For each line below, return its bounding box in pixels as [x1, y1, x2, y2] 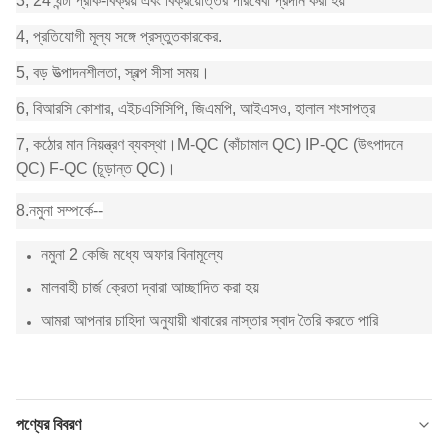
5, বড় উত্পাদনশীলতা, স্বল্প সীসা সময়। [16, 64, 210, 82]
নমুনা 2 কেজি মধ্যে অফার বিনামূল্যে [41, 246, 223, 264]
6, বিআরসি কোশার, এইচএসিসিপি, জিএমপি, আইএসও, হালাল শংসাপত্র [16, 100, 375, 118]
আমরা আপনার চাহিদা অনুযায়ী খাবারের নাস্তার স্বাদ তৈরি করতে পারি [41, 312, 378, 330]
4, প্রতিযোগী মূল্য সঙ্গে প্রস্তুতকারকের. [16, 28, 222, 46]
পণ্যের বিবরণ [16, 416, 81, 434]
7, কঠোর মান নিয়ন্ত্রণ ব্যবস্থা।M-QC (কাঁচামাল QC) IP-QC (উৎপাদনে [16, 136, 403, 154]
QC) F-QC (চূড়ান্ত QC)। [16, 160, 176, 178]
